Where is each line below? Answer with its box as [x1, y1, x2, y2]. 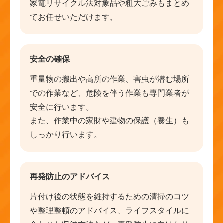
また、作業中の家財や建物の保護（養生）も [30, 116, 189, 125]
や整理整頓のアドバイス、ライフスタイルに [30, 206, 189, 215]
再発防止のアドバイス [30, 172, 110, 181]
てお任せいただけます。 [30, 13, 117, 22]
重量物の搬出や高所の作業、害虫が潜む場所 [30, 75, 189, 84]
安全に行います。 [30, 103, 94, 111]
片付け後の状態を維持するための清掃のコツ [30, 192, 189, 201]
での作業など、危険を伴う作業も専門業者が [30, 89, 189, 98]
